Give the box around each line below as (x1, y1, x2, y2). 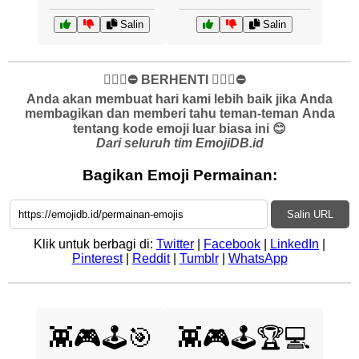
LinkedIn (270, 236, 319, 251)
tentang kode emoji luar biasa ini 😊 (73, 122, 286, 135)
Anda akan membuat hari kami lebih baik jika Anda (26, 92, 333, 106)
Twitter (156, 236, 194, 251)
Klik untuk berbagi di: (34, 236, 156, 251)
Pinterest (71, 251, 123, 265)
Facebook (204, 236, 260, 251)
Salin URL (287, 208, 333, 220)
